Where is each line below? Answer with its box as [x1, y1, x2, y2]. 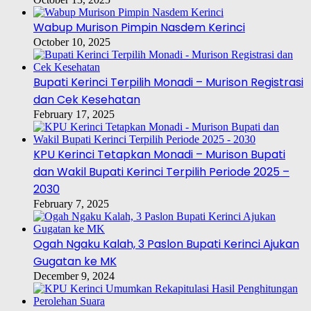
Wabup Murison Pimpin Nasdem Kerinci [33, 19, 245, 36]
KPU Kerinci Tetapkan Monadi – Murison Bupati [33, 146, 285, 163]
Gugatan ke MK [33, 253, 117, 270]
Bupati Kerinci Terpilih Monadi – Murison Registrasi [33, 74, 303, 91]
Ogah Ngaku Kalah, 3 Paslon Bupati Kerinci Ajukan [33, 236, 299, 253]
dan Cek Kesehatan [33, 92, 140, 108]
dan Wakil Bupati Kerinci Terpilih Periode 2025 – [33, 164, 289, 180]
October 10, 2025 [33, 36, 110, 49]
